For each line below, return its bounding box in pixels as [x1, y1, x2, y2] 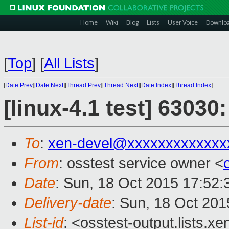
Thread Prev [66, 82, 101, 89]
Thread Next [104, 82, 138, 89]
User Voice [168, 18, 198, 26]
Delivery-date [24, 195, 111, 212]
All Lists [44, 55, 95, 72]
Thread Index [174, 82, 211, 89]
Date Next [36, 82, 63, 89]
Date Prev [5, 82, 33, 89]
